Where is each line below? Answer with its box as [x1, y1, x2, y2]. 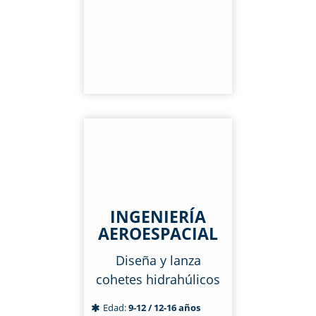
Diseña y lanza [115, 252, 201, 269]
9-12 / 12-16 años [128, 301, 200, 314]
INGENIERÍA [110, 205, 206, 228]
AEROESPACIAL [98, 222, 218, 245]
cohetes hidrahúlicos [96, 271, 220, 288]
